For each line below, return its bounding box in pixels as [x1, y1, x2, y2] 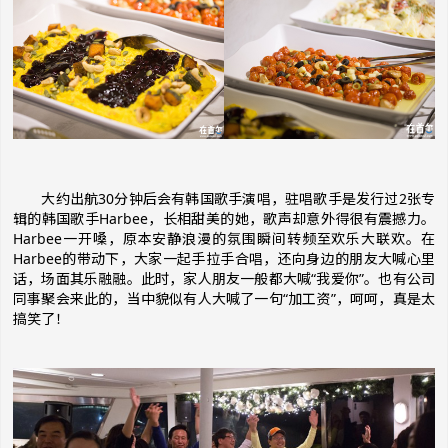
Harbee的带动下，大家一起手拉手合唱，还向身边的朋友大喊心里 [13, 249, 435, 269]
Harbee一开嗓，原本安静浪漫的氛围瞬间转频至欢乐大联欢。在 [13, 229, 435, 249]
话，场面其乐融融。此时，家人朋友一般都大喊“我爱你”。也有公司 [13, 269, 435, 289]
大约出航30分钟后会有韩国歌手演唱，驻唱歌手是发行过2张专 [13, 189, 435, 209]
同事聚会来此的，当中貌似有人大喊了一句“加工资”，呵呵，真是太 [13, 289, 435, 309]
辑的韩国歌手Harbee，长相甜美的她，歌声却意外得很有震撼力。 [13, 209, 435, 229]
